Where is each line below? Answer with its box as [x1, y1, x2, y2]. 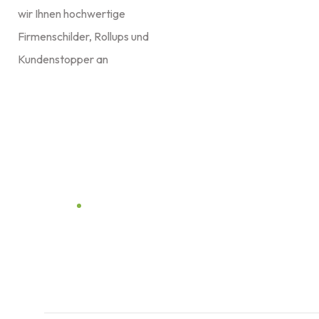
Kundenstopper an [18, 52, 108, 66]
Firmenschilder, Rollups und [18, 29, 149, 43]
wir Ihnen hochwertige [18, 6, 125, 21]
